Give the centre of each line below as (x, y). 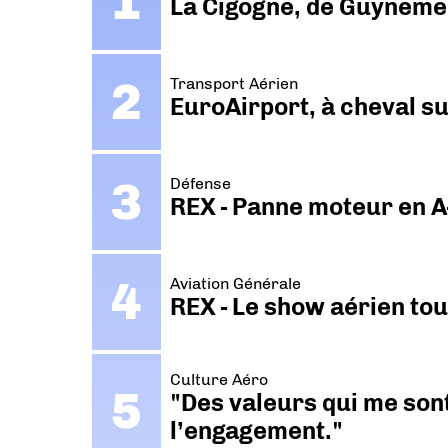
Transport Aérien (234, 84)
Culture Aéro (219, 379)
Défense (201, 184)
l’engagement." (257, 430)
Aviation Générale (236, 284)
